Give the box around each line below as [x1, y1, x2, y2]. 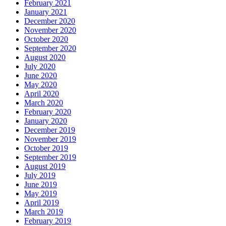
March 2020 [24, 98, 63, 107]
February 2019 [24, 216, 71, 225]
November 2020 [24, 25, 76, 34]
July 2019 [24, 171, 55, 180]
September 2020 [24, 43, 76, 52]
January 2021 [24, 7, 67, 16]
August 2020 [24, 52, 66, 62]
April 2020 [24, 89, 59, 98]
